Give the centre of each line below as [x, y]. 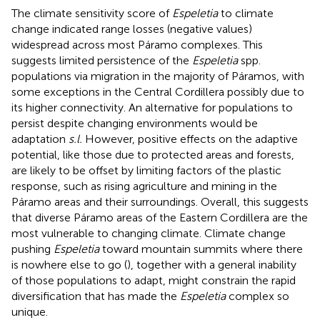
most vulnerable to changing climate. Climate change [149, 233]
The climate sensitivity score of [92, 13]
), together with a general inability [212, 264]
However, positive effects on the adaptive [190, 139]
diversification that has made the [96, 296]
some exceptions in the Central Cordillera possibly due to [158, 91]
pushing [32, 249]
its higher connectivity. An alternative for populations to [152, 107]
